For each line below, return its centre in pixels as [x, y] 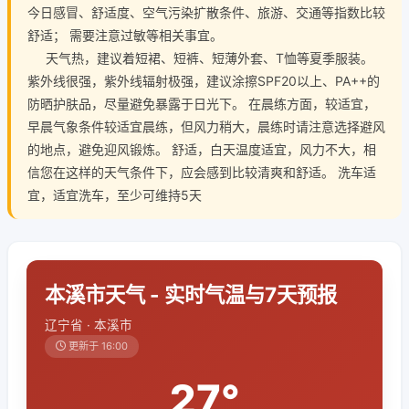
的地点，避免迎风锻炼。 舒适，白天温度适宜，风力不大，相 [202, 149]
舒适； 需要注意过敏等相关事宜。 [125, 35]
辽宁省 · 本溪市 [89, 325]
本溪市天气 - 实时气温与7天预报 [191, 294]
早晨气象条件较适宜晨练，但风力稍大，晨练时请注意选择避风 [206, 126]
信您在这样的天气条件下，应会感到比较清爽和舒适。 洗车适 [202, 172]
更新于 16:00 [97, 346]
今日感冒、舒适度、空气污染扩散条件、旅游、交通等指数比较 [206, 12]
